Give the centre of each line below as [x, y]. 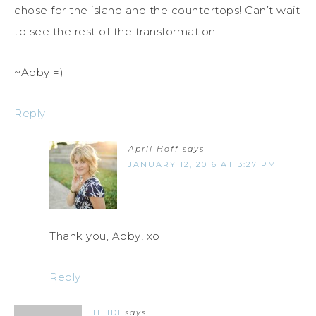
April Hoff [154, 149]
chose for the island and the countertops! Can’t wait [157, 11]
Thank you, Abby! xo [105, 236]
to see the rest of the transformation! [116, 32]
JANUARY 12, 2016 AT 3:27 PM [202, 165]
